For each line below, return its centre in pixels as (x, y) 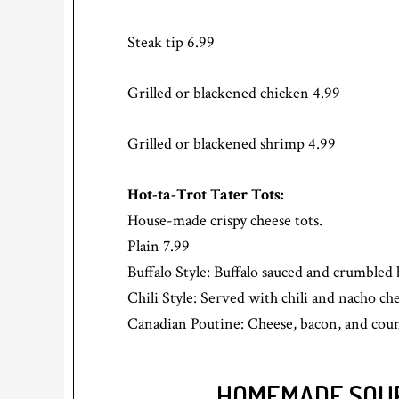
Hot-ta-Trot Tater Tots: (206, 195)
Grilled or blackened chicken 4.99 (234, 94)
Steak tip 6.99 (171, 43)
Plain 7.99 (159, 247)
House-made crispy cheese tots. (225, 221)
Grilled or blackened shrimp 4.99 (232, 144)
